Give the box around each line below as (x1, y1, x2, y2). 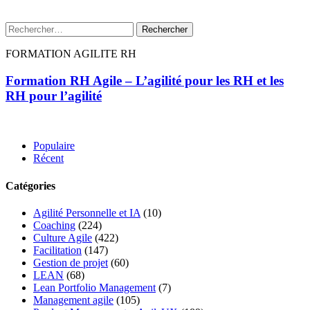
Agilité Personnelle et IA (33, 206, 140, 219)
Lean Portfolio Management (33, 281, 156, 293)
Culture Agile (33, 231, 92, 244)
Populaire (33, 140, 75, 152)
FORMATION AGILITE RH (6, 47, 136, 60)
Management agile (33, 293, 113, 306)
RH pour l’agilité (6, 88, 102, 103)
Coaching (33, 219, 75, 231)
